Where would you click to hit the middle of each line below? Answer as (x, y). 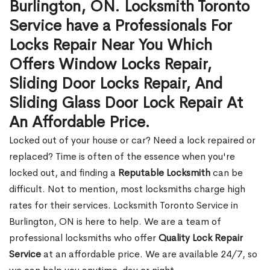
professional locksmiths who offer (84, 238)
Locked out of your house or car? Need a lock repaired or (132, 140)
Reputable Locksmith (164, 173)
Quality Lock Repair (201, 238)
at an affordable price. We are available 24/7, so (149, 254)
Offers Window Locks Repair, (110, 64)
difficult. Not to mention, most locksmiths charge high (127, 189)
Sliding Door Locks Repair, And (116, 83)
